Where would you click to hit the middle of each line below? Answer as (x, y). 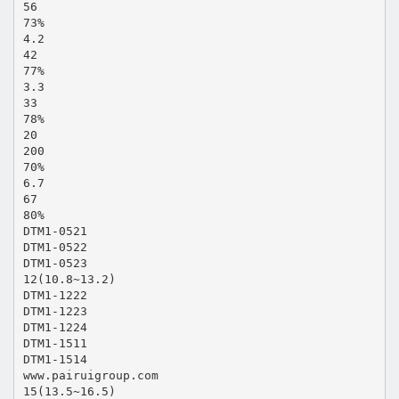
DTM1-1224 (55, 327)
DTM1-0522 (55, 247)
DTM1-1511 (55, 343)
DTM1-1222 (55, 295)
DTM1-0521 (55, 231)
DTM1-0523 (55, 263)
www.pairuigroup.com (90, 375)
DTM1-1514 (55, 359)
